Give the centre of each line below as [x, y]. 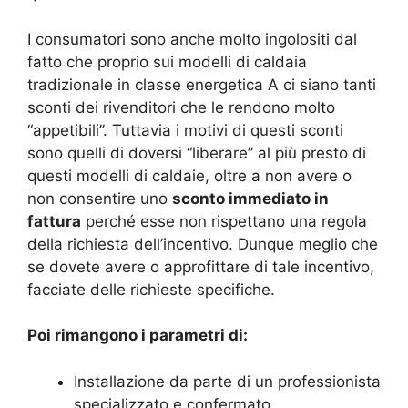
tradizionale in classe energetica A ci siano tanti [202, 84]
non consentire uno [100, 198]
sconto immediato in [250, 198]
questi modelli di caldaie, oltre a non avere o [189, 175]
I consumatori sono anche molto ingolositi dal [192, 39]
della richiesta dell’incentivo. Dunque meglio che [203, 244]
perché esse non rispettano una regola [224, 221]
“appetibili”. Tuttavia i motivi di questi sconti [185, 130]
